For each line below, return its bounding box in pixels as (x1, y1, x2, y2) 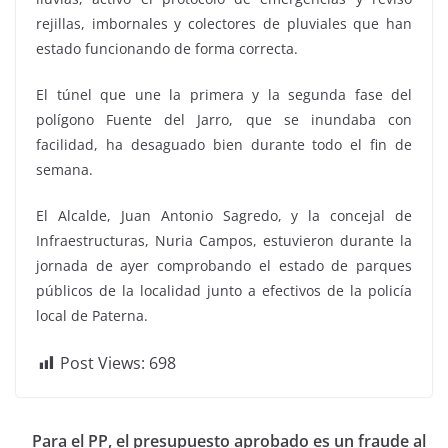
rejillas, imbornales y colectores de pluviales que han (36, 13, 412, 33)
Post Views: (60, 351, 145, 374)
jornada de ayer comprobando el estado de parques (36, 255, 412, 275)
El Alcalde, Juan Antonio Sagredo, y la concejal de (36, 205, 412, 225)
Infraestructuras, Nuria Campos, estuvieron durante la (36, 230, 412, 250)
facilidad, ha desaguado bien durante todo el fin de (36, 134, 412, 154)
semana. (36, 159, 93, 179)
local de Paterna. (36, 305, 148, 325)
